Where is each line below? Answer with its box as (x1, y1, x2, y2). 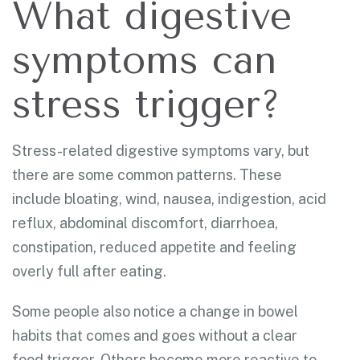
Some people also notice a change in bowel (12, 302, 298, 320)
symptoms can (12, 37, 277, 83)
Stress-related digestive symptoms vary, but (12, 141, 309, 159)
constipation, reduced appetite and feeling (12, 238, 297, 256)
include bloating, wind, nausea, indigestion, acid (12, 190, 326, 207)
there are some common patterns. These (12, 166, 282, 183)
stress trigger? (12, 81, 280, 127)
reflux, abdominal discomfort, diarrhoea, (12, 214, 278, 231)
